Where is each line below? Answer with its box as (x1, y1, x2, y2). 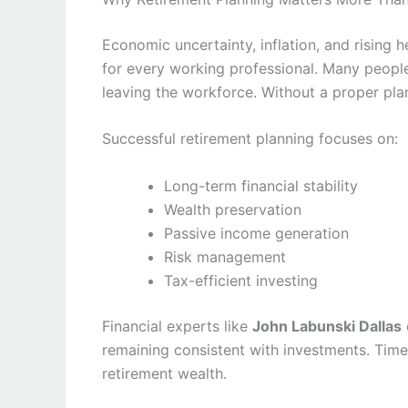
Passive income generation (164, 223, 349, 242)
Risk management (164, 247, 286, 266)
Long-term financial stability (164, 176, 358, 195)
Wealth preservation (164, 199, 301, 219)
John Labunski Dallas (252, 316, 402, 335)
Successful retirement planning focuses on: (102, 129, 398, 148)
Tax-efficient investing (164, 270, 318, 290)
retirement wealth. (102, 363, 227, 382)
